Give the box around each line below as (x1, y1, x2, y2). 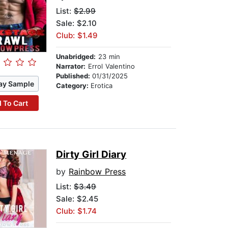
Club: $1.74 (56, 206, 97, 216)
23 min (96, 52, 121, 61)
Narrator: (56, 62, 86, 71)
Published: (56, 72, 93, 80)
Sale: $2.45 (56, 194, 99, 204)
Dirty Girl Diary (56, 149, 127, 161)
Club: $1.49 (56, 31, 98, 41)
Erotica (91, 81, 113, 90)
